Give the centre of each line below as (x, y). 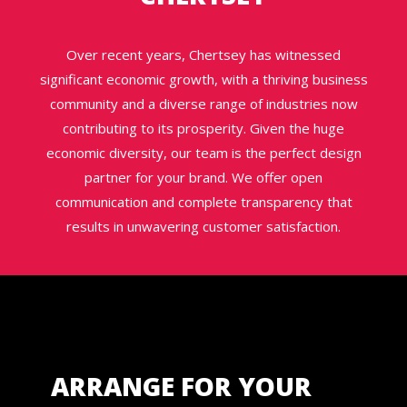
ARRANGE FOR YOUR (181, 387)
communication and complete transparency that (203, 202)
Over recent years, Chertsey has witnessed (203, 55)
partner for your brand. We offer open (203, 178)
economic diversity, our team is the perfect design (203, 153)
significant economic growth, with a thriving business (203, 79)
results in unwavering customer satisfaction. (203, 227)
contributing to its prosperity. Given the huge (203, 129)
